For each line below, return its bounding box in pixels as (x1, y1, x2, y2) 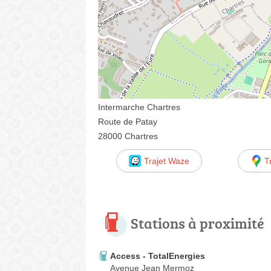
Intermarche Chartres (98, 102, 180, 112)
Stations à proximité (131, 212, 264, 233)
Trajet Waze (143, 155, 189, 166)
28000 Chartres (98, 131, 158, 141)
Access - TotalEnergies (110, 250, 205, 261)
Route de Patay (98, 116, 157, 126)
